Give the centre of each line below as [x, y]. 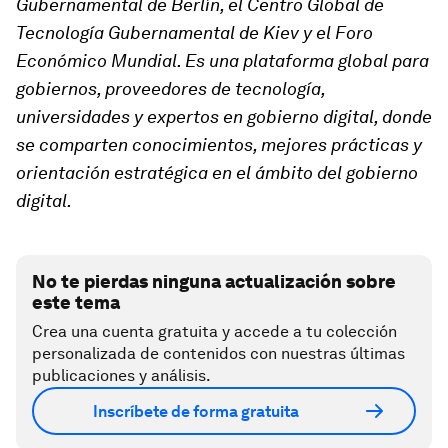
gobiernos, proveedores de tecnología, [170, 89]
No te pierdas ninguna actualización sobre [214, 282]
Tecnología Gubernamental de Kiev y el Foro [194, 33]
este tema [76, 303]
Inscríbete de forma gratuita [196, 411]
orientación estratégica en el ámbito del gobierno [217, 173]
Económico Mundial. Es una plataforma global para [222, 61]
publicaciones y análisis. [121, 376]
